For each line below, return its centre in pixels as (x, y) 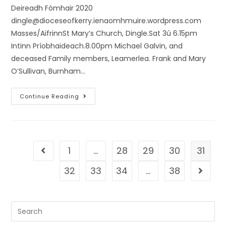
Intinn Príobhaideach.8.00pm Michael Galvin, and (97, 46)
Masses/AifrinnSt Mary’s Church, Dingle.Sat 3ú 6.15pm (104, 33)
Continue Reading (50, 96)
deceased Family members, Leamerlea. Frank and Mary (109, 59)
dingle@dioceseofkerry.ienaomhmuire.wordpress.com (106, 21)
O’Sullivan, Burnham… (48, 71)
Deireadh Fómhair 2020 (52, 8)
